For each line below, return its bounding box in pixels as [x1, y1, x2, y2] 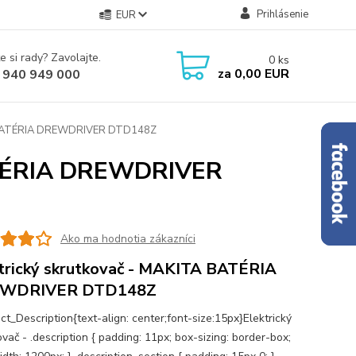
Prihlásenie [256, 7, 308, 21]
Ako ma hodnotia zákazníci [60, 230, 195, 246]
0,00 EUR [230, 64, 289, 83]
